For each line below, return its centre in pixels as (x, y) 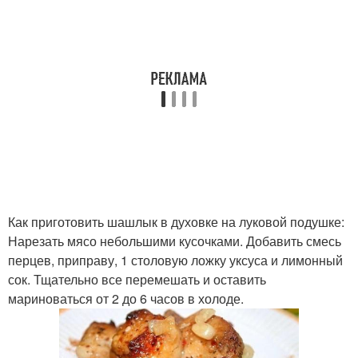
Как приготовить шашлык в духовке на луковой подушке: (176, 222)
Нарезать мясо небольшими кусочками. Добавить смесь (175, 241)
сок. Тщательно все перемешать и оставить (137, 279)
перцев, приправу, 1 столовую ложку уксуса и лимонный (175, 260)
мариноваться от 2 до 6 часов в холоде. (126, 298)
